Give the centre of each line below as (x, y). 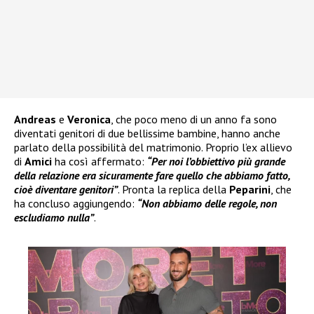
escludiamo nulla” (54, 218)
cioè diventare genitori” (66, 190)
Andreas (35, 120)
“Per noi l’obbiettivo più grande (216, 162)
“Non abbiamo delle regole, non (207, 204)
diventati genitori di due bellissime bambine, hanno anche (147, 134)
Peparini (250, 190)
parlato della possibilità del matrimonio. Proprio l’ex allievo (153, 148)
